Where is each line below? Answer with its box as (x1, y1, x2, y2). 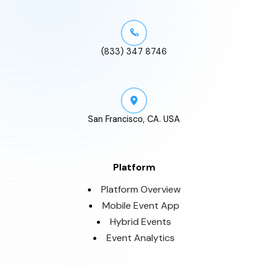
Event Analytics (106, 231, 175, 244)
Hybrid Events (110, 215, 171, 228)
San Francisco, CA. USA (88, 113, 180, 124)
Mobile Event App (102, 199, 179, 212)
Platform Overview (100, 182, 181, 196)
